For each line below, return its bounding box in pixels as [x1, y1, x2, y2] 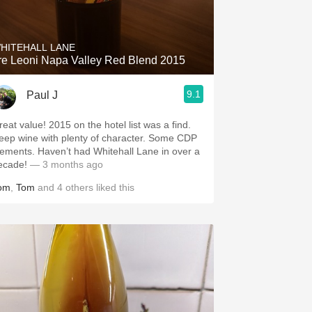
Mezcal [78, 94, 114, 106]
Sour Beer [71, 33, 121, 45]
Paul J [26, 88, 58, 101]
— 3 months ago [27, 159, 103, 170]
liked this [93, 182, 134, 193]
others [65, 182, 93, 193]
